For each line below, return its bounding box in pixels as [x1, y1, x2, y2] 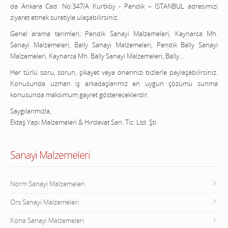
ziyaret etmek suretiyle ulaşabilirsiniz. [10, 13, 119, 22]
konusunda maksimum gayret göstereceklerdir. [10, 90, 149, 100]
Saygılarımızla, [10, 106, 51, 116]
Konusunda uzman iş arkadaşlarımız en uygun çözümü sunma [10, 79, 218, 89]
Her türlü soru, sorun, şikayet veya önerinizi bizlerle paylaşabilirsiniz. [10, 68, 218, 77]
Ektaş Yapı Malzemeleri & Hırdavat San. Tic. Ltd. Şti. [10, 118, 158, 127]
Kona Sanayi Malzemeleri [10, 216, 84, 225]
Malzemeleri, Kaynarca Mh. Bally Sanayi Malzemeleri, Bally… [10, 51, 184, 61]
